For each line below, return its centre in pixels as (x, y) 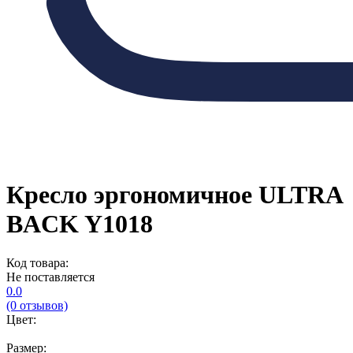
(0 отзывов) (37, 305)
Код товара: (37, 262)
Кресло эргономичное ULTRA (174, 195)
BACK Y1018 (80, 224)
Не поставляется (50, 277)
